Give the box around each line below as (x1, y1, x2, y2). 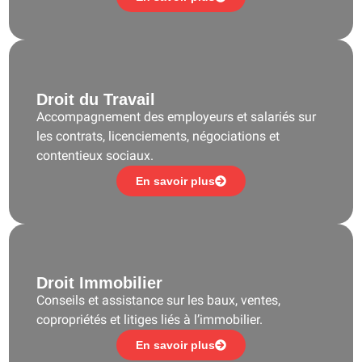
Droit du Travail (36, 90, 156, 108)
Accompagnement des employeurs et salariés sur (36, 108, 317, 124)
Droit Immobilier (36, 274, 163, 293)
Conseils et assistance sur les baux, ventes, (36, 293, 281, 309)
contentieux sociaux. (36, 147, 154, 163)
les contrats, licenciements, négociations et (36, 128, 280, 144)
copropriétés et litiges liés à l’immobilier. (36, 312, 263, 328)
